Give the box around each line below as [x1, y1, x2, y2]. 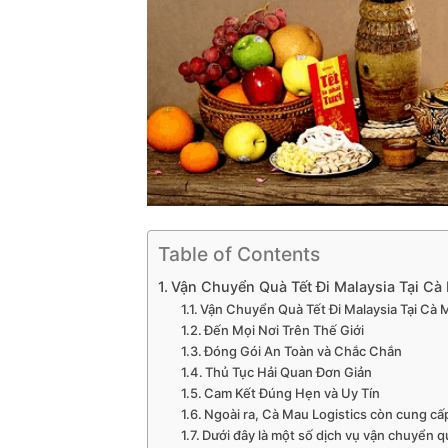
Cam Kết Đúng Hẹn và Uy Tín [204, 385, 381, 402]
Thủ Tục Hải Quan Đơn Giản [205, 364, 373, 381]
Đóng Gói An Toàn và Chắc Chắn [204, 343, 403, 360]
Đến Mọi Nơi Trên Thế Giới [204, 322, 365, 339]
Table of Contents [158, 242, 320, 267]
